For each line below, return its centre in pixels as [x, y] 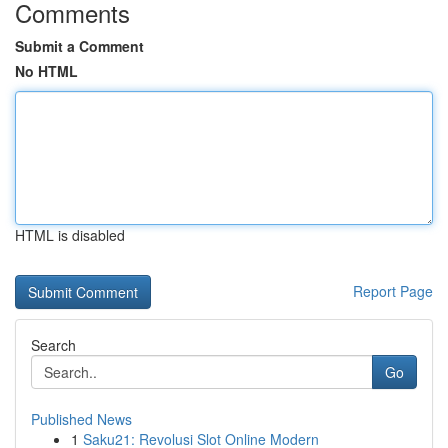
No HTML [46, 71]
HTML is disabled [70, 235]
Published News [81, 419]
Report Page [393, 291]
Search [53, 345]
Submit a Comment [79, 46]
